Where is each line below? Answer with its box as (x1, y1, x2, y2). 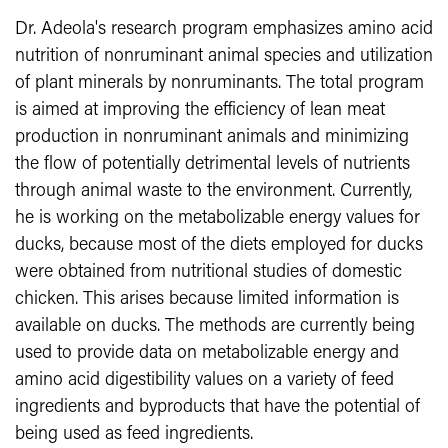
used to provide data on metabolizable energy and (15, 344, 399, 363)
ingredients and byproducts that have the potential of (15, 398, 420, 417)
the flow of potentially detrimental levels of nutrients (15, 155, 410, 174)
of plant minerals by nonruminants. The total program (15, 74, 424, 93)
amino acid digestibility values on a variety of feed (15, 371, 394, 390)
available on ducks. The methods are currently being (15, 317, 415, 336)
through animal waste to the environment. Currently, (15, 182, 412, 201)
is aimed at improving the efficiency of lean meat (15, 101, 385, 120)
